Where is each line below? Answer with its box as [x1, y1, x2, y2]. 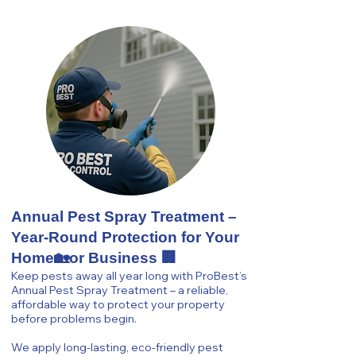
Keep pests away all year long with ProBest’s [11, 269, 247, 283]
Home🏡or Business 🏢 [11, 250, 176, 266]
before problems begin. [11, 311, 137, 326]
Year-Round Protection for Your [11, 229, 239, 246]
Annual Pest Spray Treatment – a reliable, [11, 283, 228, 297]
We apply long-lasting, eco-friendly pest [11, 340, 223, 354]
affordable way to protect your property [11, 297, 225, 311]
